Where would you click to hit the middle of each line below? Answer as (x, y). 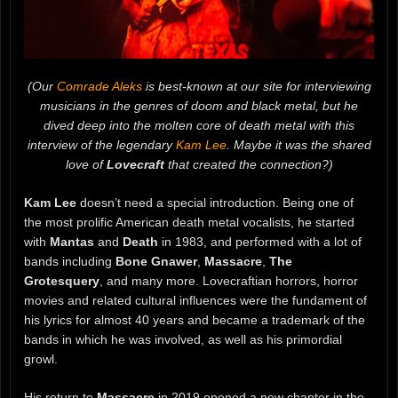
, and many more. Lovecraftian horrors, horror (229, 281)
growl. (41, 359)
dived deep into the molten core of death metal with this (199, 126)
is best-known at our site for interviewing (256, 87)
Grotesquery (62, 281)
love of (86, 165)
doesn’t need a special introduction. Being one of (215, 203)
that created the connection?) (248, 165)
